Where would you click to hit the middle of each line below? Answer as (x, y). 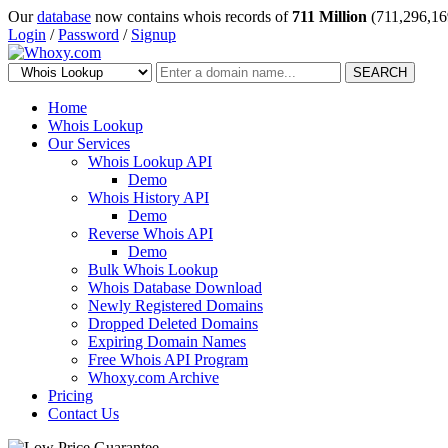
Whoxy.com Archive (153, 377)
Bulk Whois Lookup (153, 269)
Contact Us (83, 413)
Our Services (89, 143)
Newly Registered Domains (175, 305)
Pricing (70, 395)
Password (88, 34)
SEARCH (380, 72)
